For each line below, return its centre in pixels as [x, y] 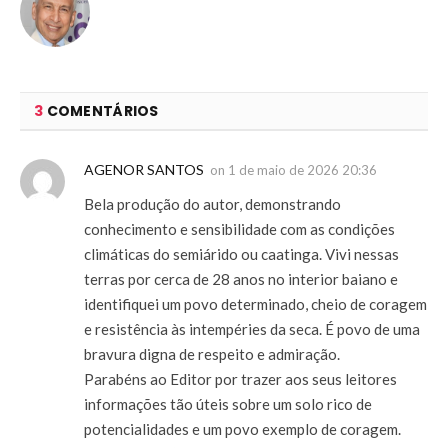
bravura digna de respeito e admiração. [212, 353]
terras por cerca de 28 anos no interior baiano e [241, 278]
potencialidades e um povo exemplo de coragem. [242, 428]
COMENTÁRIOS [101, 110]
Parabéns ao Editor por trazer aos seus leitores [240, 378]
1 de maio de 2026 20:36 [302, 169]
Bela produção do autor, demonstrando [212, 203]
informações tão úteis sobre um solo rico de [228, 403]
